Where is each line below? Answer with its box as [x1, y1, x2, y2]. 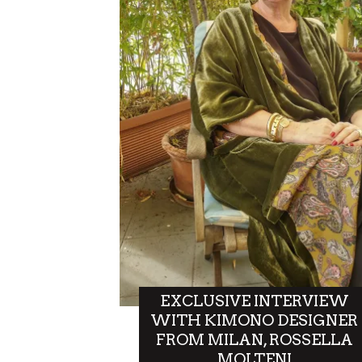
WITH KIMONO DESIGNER [150, 310, 359, 330]
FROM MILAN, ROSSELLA [155, 330, 353, 349]
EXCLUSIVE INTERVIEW [159, 291, 349, 310]
